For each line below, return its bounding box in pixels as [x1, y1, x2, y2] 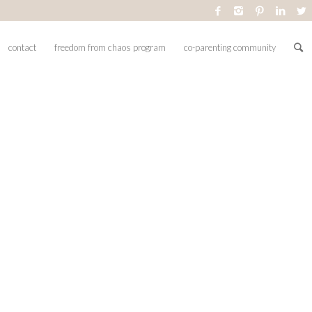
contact [8, 42, 36, 53]
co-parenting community [184, 42, 276, 53]
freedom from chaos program [54, 42, 166, 53]
